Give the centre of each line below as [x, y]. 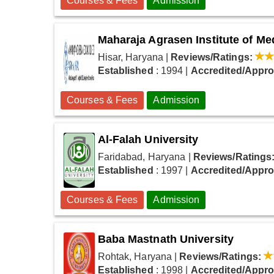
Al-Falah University [148, 139]
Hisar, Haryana [130, 57]
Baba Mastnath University [165, 239]
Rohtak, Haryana [135, 256]
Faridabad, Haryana [142, 157]
